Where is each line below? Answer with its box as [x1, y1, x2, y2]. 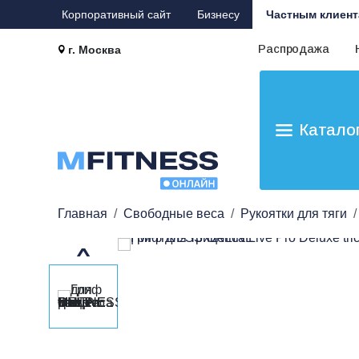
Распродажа [258, 42, 329, 55]
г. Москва [68, 43, 122, 56]
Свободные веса [123, 207, 224, 220]
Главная [58, 207, 107, 220]
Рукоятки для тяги [240, 207, 347, 220]
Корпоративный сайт [61, 8, 171, 21]
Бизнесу [196, 8, 240, 21]
